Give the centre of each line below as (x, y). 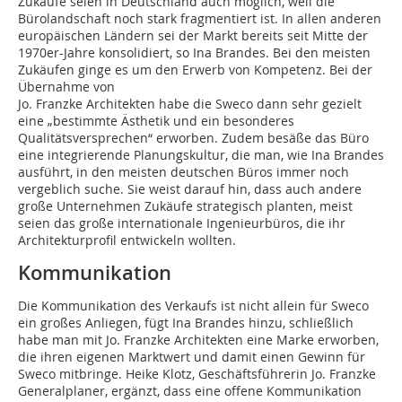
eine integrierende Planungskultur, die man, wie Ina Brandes (201, 155)
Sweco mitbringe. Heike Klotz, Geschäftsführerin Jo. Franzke (197, 374)
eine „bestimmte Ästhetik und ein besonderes (156, 121)
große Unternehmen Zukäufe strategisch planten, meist (185, 206)
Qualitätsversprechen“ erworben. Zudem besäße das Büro (193, 138)
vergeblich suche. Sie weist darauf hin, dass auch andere (190, 189)
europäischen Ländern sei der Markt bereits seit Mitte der (193, 36)
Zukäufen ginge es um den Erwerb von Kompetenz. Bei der (195, 70)
